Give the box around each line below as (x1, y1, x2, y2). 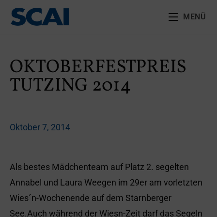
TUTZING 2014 (10, 73, 131, 99)
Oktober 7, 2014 (10, 122, 70, 132)
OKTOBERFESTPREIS (10, 55, 186, 80)
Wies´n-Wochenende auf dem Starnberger (10, 193, 171, 203)
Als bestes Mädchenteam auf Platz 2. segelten (10, 162, 189, 172)
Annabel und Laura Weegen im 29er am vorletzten (10, 177, 202, 187)
